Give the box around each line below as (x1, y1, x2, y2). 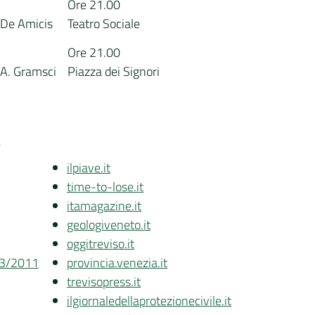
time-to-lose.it (67, 176, 143, 196)
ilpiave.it (67, 157, 110, 177)
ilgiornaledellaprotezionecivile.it (67, 290, 231, 310)
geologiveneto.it (67, 214, 150, 234)
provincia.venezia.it (67, 252, 167, 272)
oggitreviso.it (67, 233, 134, 253)
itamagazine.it (67, 195, 141, 215)
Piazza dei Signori (67, 62, 160, 81)
